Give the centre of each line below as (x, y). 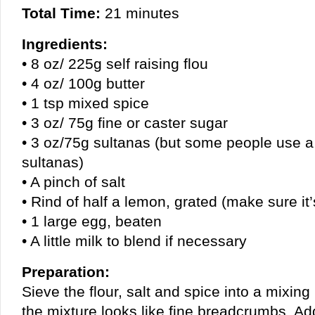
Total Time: (61, 13)
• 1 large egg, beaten (92, 221)
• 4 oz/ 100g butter (83, 83)
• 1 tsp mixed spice (85, 103)
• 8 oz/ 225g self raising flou (115, 64)
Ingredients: (65, 44)
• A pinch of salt (73, 182)
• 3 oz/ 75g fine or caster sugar (125, 123)
